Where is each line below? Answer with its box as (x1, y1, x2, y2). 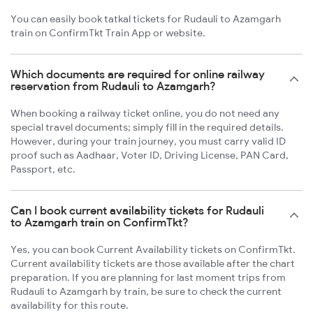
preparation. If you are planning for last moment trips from (10, 270, 286, 284)
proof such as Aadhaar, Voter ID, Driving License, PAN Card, (10, 148, 289, 161)
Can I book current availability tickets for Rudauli (10, 203, 264, 217)
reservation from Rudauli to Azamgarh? (10, 78, 216, 93)
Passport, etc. (10, 162, 75, 175)
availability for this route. (10, 298, 129, 312)
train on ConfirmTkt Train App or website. (10, 26, 205, 39)
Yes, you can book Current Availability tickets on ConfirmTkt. (10, 242, 296, 256)
